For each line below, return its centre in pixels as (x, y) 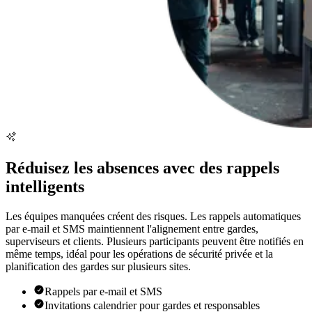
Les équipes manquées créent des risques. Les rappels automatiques (153, 216)
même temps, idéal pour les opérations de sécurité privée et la (139, 253)
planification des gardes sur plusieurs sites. (98, 266)
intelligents (45, 187)
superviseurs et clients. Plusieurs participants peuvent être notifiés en (155, 241)
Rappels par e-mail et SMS (103, 291)
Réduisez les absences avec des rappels (142, 168)
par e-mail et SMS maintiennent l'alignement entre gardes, (132, 228)
